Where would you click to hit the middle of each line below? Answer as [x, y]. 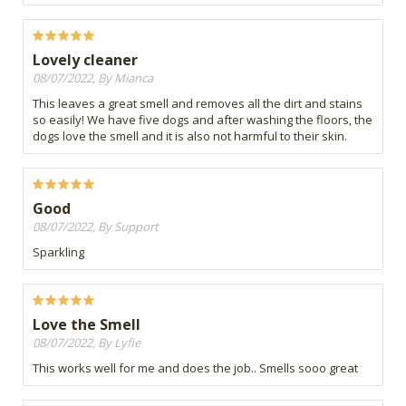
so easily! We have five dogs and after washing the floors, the [203, 120]
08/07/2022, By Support [96, 227]
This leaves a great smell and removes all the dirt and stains [198, 104]
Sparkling [58, 252]
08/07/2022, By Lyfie [87, 343]
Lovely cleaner [85, 60]
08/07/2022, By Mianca [93, 78]
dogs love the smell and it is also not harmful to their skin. [190, 136]
